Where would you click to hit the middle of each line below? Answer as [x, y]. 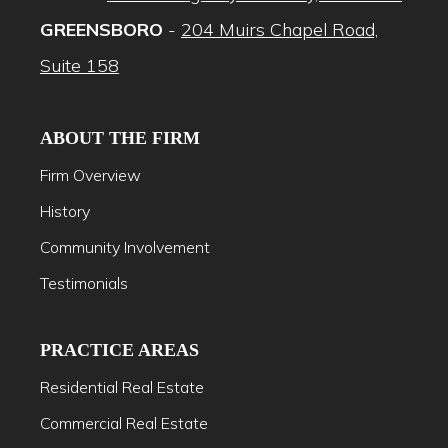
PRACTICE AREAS [119, 349]
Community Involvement [125, 246]
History [65, 210]
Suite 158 [79, 65]
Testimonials [84, 282]
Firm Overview [90, 174]
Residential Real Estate [122, 386]
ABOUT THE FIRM [120, 137]
